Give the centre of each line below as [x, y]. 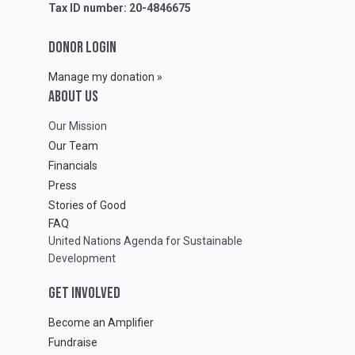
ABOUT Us [73, 96]
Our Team [73, 145]
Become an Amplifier [101, 322]
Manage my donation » [105, 76]
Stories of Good [87, 205]
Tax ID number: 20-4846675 [120, 8]
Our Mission [78, 126]
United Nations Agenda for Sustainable [145, 240]
